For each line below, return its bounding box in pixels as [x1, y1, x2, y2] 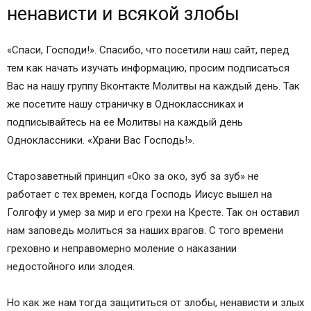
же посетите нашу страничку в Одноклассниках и [7, 98, 244, 110]
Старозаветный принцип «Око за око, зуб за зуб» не [7, 170, 259, 183]
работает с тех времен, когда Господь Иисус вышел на [7, 188, 272, 201]
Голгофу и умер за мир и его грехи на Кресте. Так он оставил [7, 206, 299, 219]
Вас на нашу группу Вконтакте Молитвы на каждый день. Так [7, 80, 300, 92]
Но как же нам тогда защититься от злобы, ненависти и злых [7, 296, 304, 309]
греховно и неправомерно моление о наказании [7, 242, 237, 255]
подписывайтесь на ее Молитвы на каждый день [7, 116, 243, 128]
